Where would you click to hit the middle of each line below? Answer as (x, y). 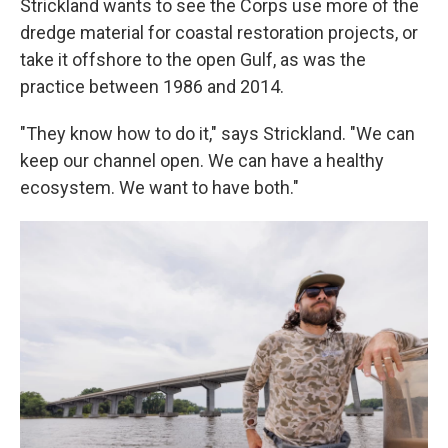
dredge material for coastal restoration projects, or (219, 32)
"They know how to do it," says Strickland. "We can (217, 133)
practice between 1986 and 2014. (152, 86)
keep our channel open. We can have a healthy (202, 160)
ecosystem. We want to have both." (159, 187)
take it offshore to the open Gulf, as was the (193, 59)
